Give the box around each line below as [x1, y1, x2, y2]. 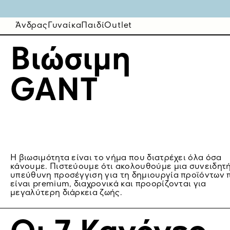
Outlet [104, 21, 132, 30]
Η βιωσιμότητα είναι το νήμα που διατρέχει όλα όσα [10, 154, 222, 162]
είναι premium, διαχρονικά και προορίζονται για [10, 180, 206, 188]
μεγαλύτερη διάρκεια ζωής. [10, 189, 123, 197]
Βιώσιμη [10, 46, 131, 76]
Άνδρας [15, 21, 48, 30]
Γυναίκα [47, 21, 82, 30]
